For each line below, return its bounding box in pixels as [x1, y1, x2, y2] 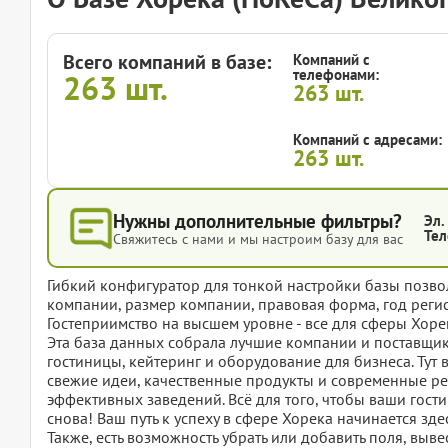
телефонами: [293, 65, 379, 85]
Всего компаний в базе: [63, 49, 271, 76]
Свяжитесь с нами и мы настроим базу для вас [113, 230, 403, 249]
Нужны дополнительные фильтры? [113, 209, 402, 234]
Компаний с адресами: [293, 130, 442, 150]
